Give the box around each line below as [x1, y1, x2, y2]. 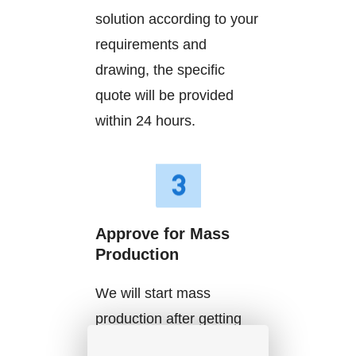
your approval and [95, 336, 210, 353]
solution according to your [95, 11, 258, 28]
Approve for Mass [95, 225, 230, 243]
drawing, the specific [95, 62, 225, 79]
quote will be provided [95, 87, 234, 104]
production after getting [95, 311, 242, 327]
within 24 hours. [95, 113, 195, 130]
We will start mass [95, 285, 211, 302]
